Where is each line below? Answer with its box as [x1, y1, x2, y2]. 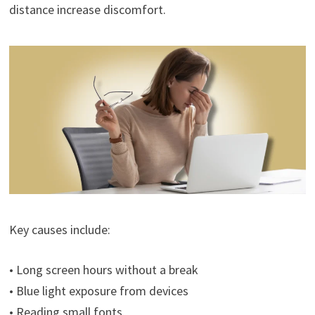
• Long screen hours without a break [8, 262, 198, 278]
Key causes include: [8, 221, 110, 238]
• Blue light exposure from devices [8, 283, 188, 300]
